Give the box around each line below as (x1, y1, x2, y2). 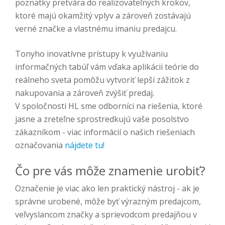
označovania (15, 140, 65, 151)
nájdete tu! (65, 140, 104, 151)
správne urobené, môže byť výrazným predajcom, (15, 196, 201, 207)
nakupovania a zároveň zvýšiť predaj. (15, 87, 154, 98)
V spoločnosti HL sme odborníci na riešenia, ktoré (15, 100, 202, 111)
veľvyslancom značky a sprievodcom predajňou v (15, 209, 197, 220)
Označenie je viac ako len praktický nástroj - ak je (15, 183, 199, 194)
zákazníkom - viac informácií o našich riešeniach (15, 127, 195, 138)
